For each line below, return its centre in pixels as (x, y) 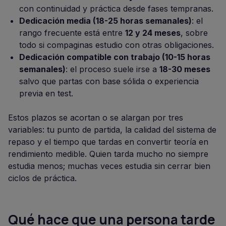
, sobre (194, 33)
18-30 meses (185, 69)
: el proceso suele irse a (112, 69)
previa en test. (46, 93)
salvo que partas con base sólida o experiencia (109, 81)
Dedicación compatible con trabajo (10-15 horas (115, 57)
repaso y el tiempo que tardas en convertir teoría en (108, 142)
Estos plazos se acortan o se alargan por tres (96, 118)
